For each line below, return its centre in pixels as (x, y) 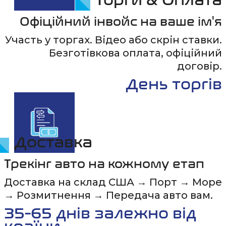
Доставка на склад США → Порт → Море (113, 182)
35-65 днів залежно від (100, 213)
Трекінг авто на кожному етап (104, 164)
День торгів (174, 84)
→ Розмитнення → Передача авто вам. (108, 195)
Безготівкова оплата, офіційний (135, 53)
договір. (200, 66)
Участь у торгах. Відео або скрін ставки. (114, 40)
